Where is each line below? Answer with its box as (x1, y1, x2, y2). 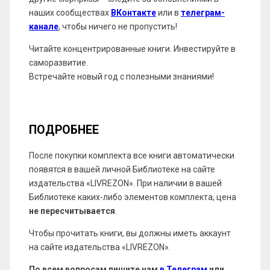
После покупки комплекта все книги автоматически (29, 150, 234, 160)
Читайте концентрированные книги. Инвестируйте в (29, 43, 236, 54)
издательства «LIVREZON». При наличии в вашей (29, 178, 222, 188)
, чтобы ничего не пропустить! (58, 21, 177, 31)
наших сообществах (29, 7, 111, 17)
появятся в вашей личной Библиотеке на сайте (29, 164, 215, 174)
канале (29, 21, 58, 31)
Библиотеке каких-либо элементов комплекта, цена (29, 192, 236, 202)
